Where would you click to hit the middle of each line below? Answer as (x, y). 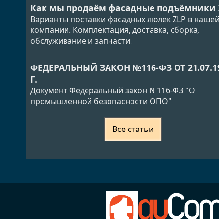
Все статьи (133, 129)
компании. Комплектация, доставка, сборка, (115, 30)
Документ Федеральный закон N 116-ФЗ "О (112, 90)
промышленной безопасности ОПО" (101, 101)
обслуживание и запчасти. (81, 40)
